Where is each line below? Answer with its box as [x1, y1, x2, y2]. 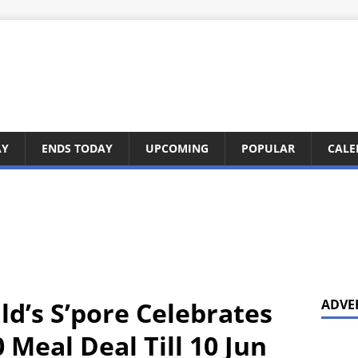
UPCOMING [145, 141, 209, 156]
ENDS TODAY [42, 141, 113, 156]
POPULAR [241, 141, 295, 156]
